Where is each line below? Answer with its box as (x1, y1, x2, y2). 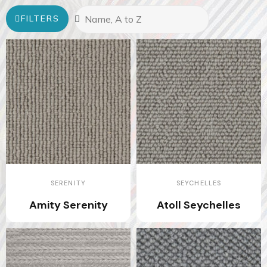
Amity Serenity (29, 197, 108, 212)
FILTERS (21, 13, 60, 24)
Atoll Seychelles (157, 197, 241, 212)
